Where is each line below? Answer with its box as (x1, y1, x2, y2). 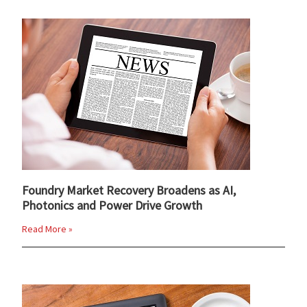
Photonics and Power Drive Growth (22, 197, 203, 213)
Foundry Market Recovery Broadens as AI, (22, 182, 236, 198)
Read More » (22, 222, 73, 235)
